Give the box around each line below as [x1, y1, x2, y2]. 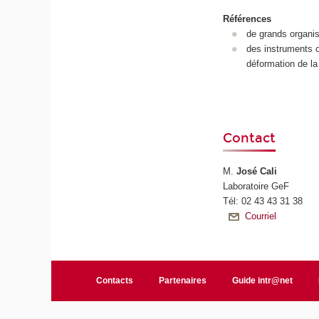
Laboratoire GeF [223, 180, 290, 192]
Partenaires [159, 275, 207, 286]
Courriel [245, 210, 277, 221]
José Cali [236, 165, 278, 177]
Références [223, 14, 272, 25]
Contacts [96, 275, 134, 286]
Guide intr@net [232, 275, 293, 286]
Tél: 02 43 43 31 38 [223, 195, 306, 206]
